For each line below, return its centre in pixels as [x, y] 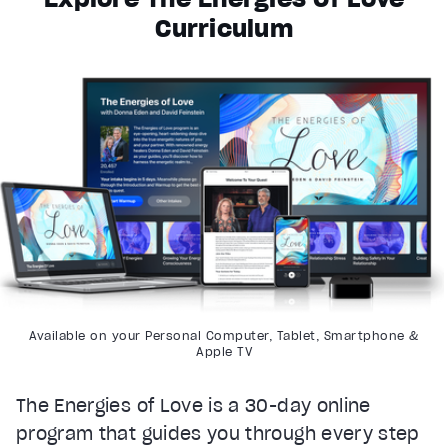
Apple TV [224, 351]
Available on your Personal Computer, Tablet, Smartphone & [224, 335]
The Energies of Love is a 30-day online [193, 405]
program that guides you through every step [218, 433]
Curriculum [224, 28]
